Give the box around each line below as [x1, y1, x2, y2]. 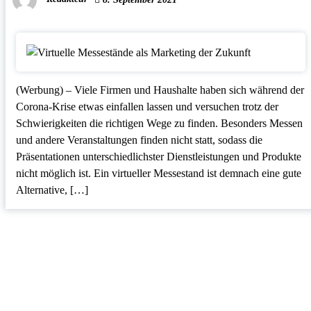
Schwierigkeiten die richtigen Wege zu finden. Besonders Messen [15, 117, 303, 129]
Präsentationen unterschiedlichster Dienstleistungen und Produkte [15, 150, 301, 162]
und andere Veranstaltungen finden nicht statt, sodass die [15, 133, 262, 146]
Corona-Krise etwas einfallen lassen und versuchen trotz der [15, 100, 278, 112]
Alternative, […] [15, 183, 88, 196]
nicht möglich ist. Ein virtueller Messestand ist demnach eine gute [15, 167, 301, 179]
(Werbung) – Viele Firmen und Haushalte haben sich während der [15, 83, 304, 96]
